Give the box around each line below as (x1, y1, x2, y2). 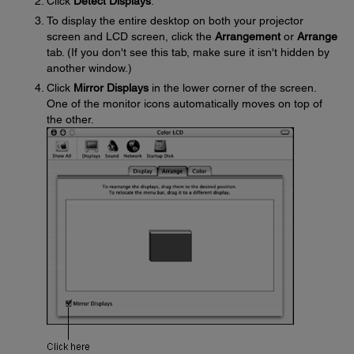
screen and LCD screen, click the (47, 30, 215, 43)
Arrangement (215, 30, 281, 43)
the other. (47, 113, 94, 126)
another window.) (47, 62, 132, 74)
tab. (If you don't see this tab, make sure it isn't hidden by (47, 46, 330, 58)
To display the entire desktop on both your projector (47, 14, 303, 27)
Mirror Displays (73, 81, 149, 94)
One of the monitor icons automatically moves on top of (47, 97, 322, 110)
